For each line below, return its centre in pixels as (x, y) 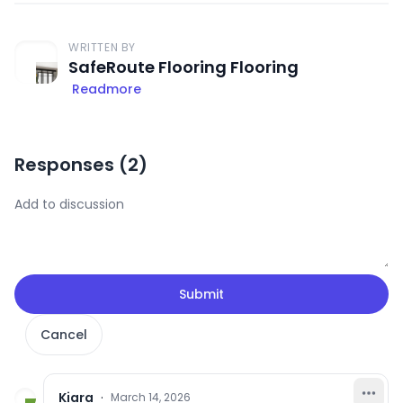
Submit (201, 294)
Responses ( (71, 164)
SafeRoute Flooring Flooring (184, 67)
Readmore (107, 89)
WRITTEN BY (102, 47)
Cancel (64, 334)
